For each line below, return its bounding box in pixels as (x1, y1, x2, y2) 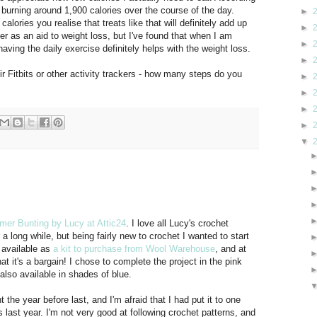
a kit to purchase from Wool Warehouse (53, 243, 215, 254)
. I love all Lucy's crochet (126, 217, 229, 229)
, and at (215, 243, 246, 254)
